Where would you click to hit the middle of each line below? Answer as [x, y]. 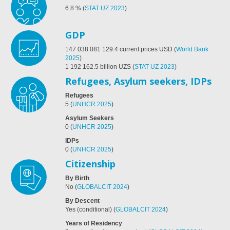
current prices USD [146, 49]
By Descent [82, 200]
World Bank [192, 49]
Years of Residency [94, 223]
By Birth [77, 178]
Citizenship [90, 164]
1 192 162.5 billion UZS [98, 66]
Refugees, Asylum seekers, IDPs [138, 81]
